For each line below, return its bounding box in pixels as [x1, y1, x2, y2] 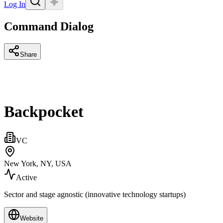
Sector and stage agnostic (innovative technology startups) [4, 190, 186, 199]
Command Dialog [4, 20, 94, 33]
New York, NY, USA [4, 159, 72, 168]
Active [16, 173, 37, 182]
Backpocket [4, 102, 84, 120]
